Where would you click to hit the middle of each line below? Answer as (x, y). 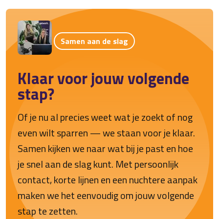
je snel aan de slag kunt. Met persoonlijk (98, 164)
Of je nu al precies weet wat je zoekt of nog (105, 117)
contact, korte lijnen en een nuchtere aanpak (108, 180)
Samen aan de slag (94, 41)
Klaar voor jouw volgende (103, 78)
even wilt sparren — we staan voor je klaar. (106, 133)
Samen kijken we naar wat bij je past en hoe (105, 149)
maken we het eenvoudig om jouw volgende (106, 196)
